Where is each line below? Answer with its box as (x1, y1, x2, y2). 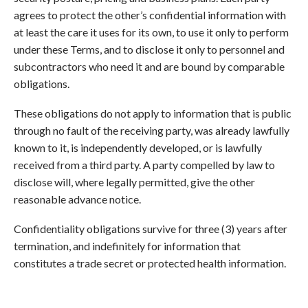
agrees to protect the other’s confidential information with (14, 8, 286, 22)
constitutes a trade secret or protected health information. (14, 256, 286, 269)
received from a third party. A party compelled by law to (14, 157, 275, 171)
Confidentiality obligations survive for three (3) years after (14, 221, 287, 235)
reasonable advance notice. (14, 192, 141, 206)
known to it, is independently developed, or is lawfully (14, 140, 262, 154)
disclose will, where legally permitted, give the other (14, 175, 255, 188)
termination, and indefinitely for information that (14, 239, 241, 252)
